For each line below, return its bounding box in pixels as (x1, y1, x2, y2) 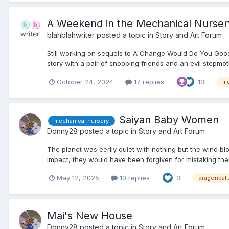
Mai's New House (47, 210, 132, 222)
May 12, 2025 (57, 173, 99, 182)
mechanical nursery (54, 117, 109, 124)
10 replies (118, 173, 150, 182)
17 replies (132, 77, 164, 86)
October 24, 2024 (57, 77, 113, 86)
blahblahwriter (47, 31, 95, 40)
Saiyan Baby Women (119, 113, 219, 126)
